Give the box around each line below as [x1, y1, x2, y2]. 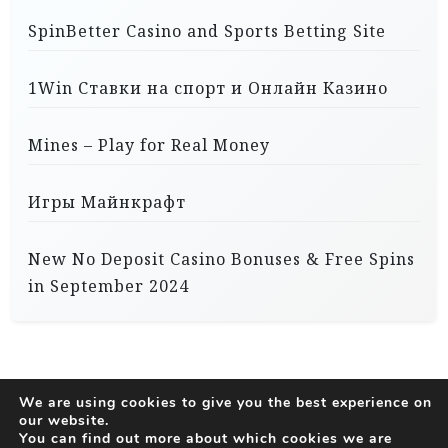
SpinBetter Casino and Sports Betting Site [28, 20, 386, 43]
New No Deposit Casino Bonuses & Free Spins [28, 248, 415, 271]
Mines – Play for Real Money [28, 134, 270, 157]
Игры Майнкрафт [28, 191, 186, 214]
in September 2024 [28, 275, 189, 298]
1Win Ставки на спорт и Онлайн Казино [28, 77, 388, 100]
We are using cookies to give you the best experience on [19, 393, 432, 413]
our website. [19, 411, 109, 431]
